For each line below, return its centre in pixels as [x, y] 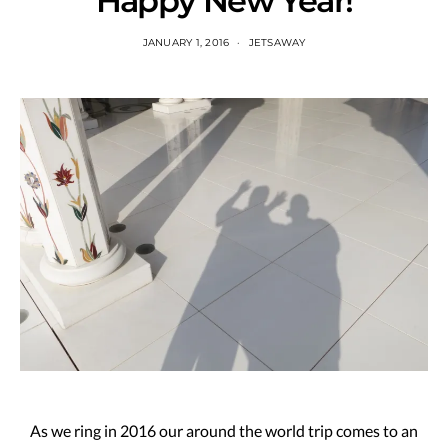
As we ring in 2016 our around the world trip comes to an [224, 430]
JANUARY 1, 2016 [186, 42]
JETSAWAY [277, 42]
